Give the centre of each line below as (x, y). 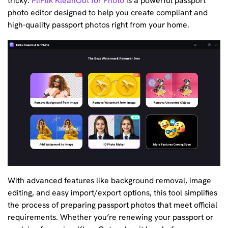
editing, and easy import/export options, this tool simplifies (112, 193)
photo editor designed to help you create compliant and (108, 13)
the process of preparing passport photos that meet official (112, 205)
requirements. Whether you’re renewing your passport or (110, 217)
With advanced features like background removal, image (109, 181)
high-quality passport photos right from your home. (98, 25)
